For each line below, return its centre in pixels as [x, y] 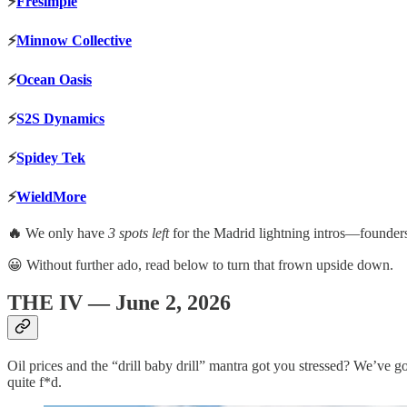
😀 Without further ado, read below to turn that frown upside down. [200, 264]
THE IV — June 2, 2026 [119, 303]
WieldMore [51, 196]
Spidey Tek [51, 157]
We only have [67, 233]
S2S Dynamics [60, 118]
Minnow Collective [74, 40]
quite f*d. [35, 382]
